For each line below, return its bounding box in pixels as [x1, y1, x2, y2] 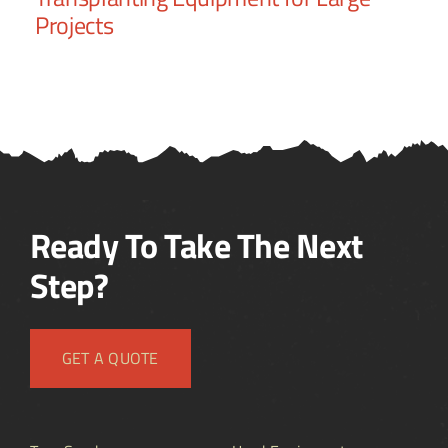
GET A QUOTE [61, 346, 159, 371]
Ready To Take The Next [29, 219, 363, 272]
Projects [35, 6, 114, 43]
